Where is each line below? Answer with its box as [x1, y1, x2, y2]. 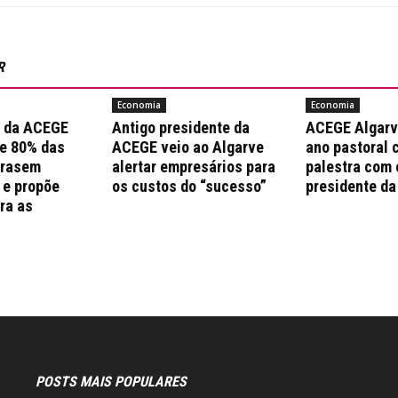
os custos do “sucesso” [112, 177, 267, 195]
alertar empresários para [112, 157, 275, 176]
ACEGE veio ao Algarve [112, 138, 264, 156]
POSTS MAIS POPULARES [36, 373, 187, 390]
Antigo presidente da [112, 118, 250, 137]
